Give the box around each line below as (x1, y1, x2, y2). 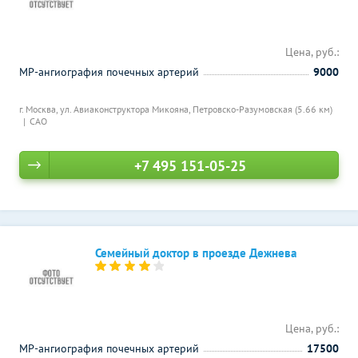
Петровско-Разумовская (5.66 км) (193, 103, 332, 115)
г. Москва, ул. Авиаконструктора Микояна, (19, 103, 193, 115)
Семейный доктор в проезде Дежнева (95, 245, 296, 261)
